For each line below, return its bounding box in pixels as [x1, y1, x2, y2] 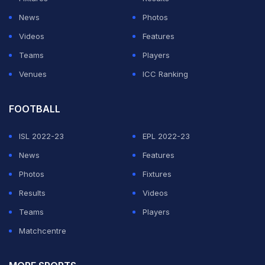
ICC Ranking [143, 69, 188, 79]
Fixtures [143, 169, 172, 179]
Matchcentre [19, 226, 66, 236]
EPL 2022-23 [143, 131, 190, 141]
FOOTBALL [9, 103, 60, 115]
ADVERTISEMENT [108, 33, 157, 39]
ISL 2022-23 [19, 131, 64, 141]
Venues [19, 69, 47, 79]
